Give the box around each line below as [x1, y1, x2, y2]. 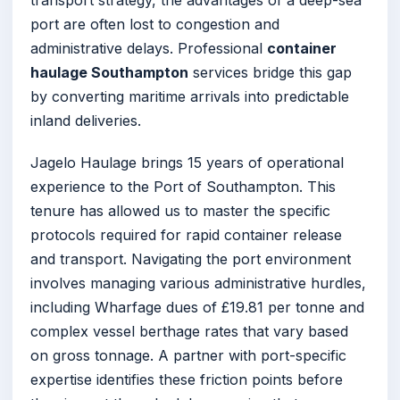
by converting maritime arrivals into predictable [30, 87, 349, 106]
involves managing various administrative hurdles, [30, 274, 366, 293]
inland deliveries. [30, 112, 141, 130]
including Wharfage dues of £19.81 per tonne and [30, 298, 364, 317]
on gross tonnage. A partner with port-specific [30, 346, 346, 365]
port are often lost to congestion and [30, 15, 279, 34]
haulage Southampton [30, 63, 188, 82]
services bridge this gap [188, 63, 352, 82]
